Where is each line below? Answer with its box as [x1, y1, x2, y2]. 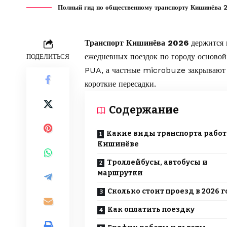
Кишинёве [97, 140, 139, 149]
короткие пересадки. [85, 79, 156, 89]
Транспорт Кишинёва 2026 [85, 38, 188, 48]
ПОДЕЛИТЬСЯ [26, 53, 69, 61]
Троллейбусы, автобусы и [107, 158, 208, 167]
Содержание [109, 103, 179, 117]
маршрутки [97, 169, 143, 178]
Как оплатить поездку [107, 205, 195, 214]
